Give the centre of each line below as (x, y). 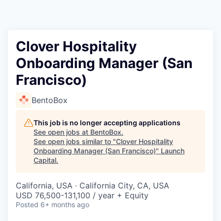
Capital (45, 160)
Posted (27, 204)
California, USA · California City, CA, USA (92, 185)
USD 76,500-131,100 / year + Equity (82, 195)
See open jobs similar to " (75, 141)
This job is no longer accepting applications (107, 123)
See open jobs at (62, 132)
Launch (173, 151)
